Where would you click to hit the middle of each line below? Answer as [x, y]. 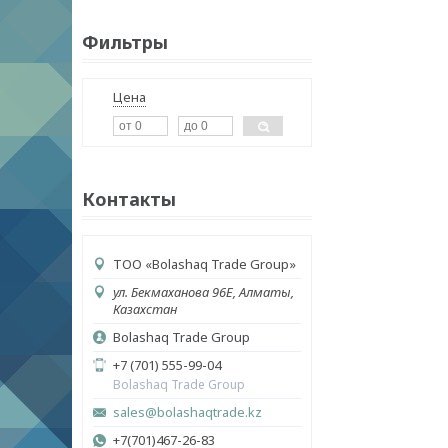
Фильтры [125, 42]
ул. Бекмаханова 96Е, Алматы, [203, 292]
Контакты [129, 199]
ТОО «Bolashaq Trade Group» [204, 264]
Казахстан [145, 309]
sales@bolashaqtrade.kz [187, 412]
